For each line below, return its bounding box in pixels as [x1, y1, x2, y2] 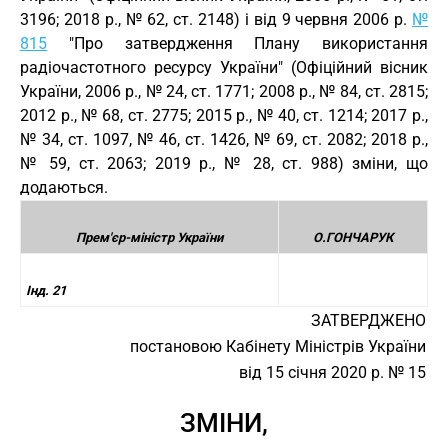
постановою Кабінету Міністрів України [130, 337, 426, 356]
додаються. [20, 178, 108, 197]
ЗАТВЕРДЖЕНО [311, 311, 426, 330]
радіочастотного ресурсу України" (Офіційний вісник [20, 58, 428, 77]
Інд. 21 [26, 283, 66, 298]
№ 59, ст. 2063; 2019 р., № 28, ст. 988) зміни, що [20, 154, 428, 173]
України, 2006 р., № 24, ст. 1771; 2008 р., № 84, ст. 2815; [20, 82, 428, 101]
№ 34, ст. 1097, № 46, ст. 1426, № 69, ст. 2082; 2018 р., [20, 130, 428, 149]
